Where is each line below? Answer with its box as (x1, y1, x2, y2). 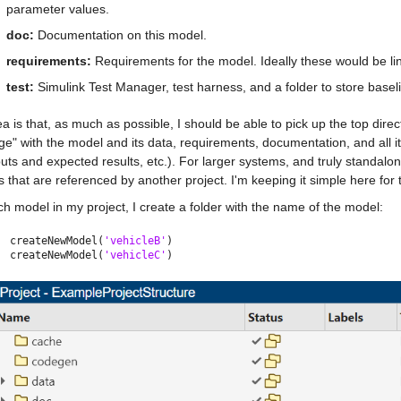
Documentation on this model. (34, 28, 207, 42)
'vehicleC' (104, 249, 166, 261)
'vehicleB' (104, 235, 166, 247)
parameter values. (6, 2, 109, 16)
